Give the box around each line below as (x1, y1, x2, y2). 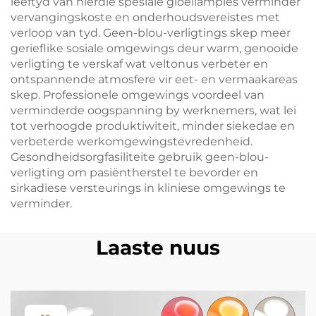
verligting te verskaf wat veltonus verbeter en (11, 57, 268, 71)
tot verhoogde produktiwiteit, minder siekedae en (11, 119, 295, 133)
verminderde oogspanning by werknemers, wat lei (11, 104, 296, 117)
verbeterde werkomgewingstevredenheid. (11, 135, 253, 148)
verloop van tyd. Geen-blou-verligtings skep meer (11, 26, 291, 39)
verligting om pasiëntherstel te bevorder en (11, 166, 258, 179)
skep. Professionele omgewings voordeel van (11, 88, 265, 102)
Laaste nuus (96, 236, 220, 260)
